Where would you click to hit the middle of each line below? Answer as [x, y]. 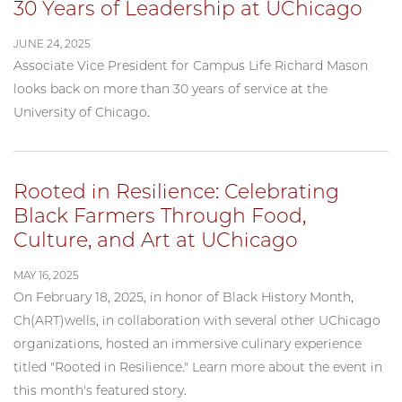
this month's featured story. [102, 390]
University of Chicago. [82, 112]
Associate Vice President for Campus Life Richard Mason [191, 65]
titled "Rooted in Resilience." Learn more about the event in [198, 367]
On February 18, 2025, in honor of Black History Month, [184, 297]
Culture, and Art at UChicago [156, 240]
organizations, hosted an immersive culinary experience [188, 343]
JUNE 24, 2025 [52, 43]
